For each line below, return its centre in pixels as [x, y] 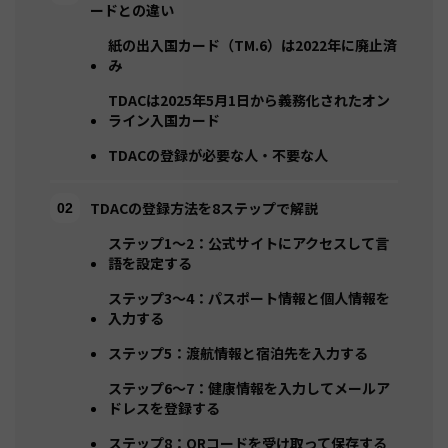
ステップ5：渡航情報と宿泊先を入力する [238, 352]
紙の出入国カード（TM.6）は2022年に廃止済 [252, 44]
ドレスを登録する [164, 407]
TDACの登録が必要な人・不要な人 [218, 154]
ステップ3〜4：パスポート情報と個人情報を [249, 297]
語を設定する [150, 262]
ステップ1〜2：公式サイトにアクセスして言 [248, 242]
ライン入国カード [164, 119]
